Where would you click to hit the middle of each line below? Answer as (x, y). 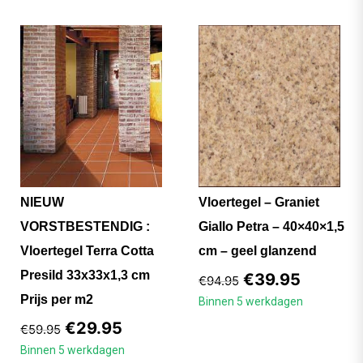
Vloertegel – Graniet (258, 203)
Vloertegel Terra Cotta (87, 251)
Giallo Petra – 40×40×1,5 (271, 227)
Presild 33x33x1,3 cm (85, 275)
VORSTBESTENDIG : (85, 227)
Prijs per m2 (57, 300)
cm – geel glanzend (257, 251)
